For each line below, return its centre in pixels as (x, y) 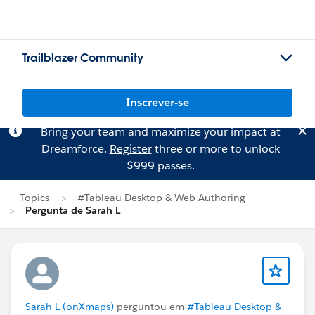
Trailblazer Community (83, 58)
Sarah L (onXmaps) (70, 307)
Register (130, 149)
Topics (34, 198)
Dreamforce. (75, 149)
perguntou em (150, 307)
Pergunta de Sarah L (73, 210)
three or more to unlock (216, 149)
